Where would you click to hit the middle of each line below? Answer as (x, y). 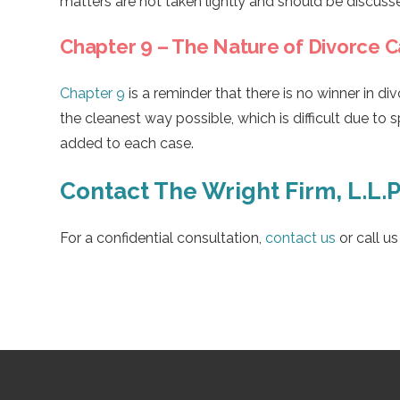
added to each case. (127, 143)
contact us (300, 237)
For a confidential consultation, (162, 237)
